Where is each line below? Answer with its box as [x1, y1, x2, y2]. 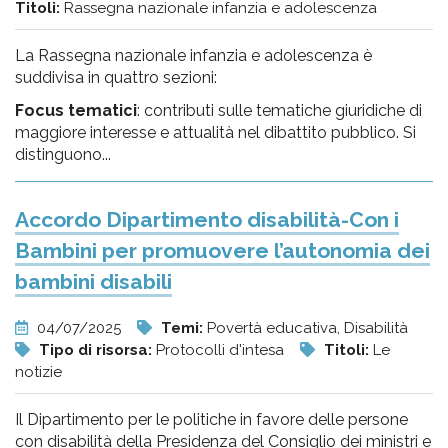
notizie [15, 363, 62, 381]
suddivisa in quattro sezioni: [15, 68, 217, 87]
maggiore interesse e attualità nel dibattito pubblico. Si [15, 123, 416, 142]
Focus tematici [15, 101, 137, 120]
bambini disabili [15, 269, 172, 294]
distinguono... [15, 145, 111, 164]
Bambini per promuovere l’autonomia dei [15, 238, 430, 263]
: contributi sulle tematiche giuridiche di [137, 101, 422, 120]
